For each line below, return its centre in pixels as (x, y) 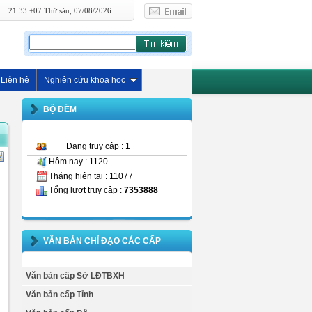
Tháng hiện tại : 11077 (91, 176)
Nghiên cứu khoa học (85, 80)
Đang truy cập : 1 (98, 146)
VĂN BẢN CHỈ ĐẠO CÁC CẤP (102, 241)
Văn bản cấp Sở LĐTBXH (75, 276)
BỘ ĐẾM (60, 109)
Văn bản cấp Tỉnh (60, 295)
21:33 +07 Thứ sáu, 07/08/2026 (60, 10)
